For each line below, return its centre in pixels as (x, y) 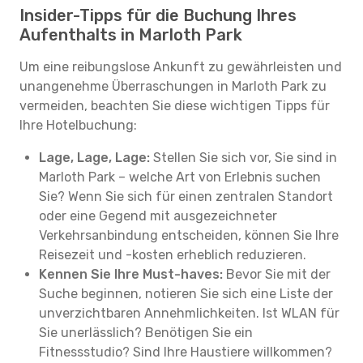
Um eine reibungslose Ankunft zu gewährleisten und (181, 67)
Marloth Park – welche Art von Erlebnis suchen (180, 177)
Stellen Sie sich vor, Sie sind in (243, 158)
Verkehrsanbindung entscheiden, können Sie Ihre (189, 235)
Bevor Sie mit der (277, 274)
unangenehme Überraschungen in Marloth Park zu (173, 86)
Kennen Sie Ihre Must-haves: (131, 274)
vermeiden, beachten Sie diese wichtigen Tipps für (175, 106)
